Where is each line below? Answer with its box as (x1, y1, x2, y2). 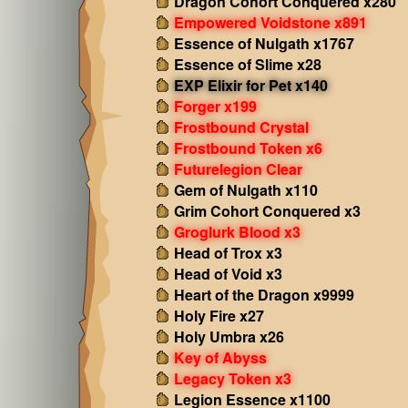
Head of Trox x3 (173, 242, 282, 263)
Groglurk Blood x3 (173, 221, 301, 242)
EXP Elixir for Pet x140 (173, 75, 328, 96)
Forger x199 (173, 96, 257, 117)
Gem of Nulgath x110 (173, 179, 318, 200)
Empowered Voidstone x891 (173, 12, 367, 33)
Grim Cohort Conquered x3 (173, 200, 361, 221)
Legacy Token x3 (173, 368, 291, 389)
